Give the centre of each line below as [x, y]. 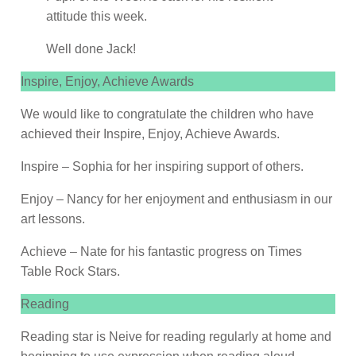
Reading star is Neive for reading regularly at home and [176, 337]
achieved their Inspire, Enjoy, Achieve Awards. [150, 134]
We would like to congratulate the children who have [167, 114]
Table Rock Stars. [70, 272]
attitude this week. [96, 17]
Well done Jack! [91, 49]
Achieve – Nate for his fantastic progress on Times [161, 252]
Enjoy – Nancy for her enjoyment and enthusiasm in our [176, 199]
